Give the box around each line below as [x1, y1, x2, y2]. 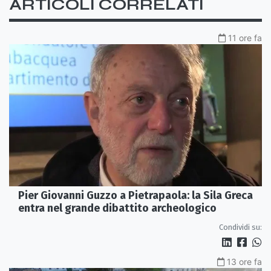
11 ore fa [228, 32, 262, 43]
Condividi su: [219, 223, 262, 232]
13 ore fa [227, 256, 262, 267]
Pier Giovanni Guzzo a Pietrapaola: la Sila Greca [18, 189, 253, 203]
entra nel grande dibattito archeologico [18, 201, 217, 215]
